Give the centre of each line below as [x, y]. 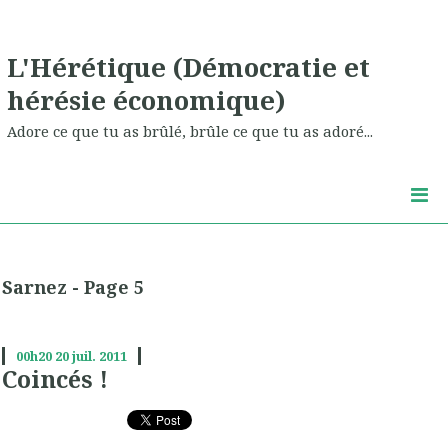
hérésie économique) [146, 99]
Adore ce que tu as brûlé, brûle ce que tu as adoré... [190, 131]
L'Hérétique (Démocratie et [188, 66]
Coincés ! [55, 379]
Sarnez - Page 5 [73, 287]
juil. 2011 [99, 356]
